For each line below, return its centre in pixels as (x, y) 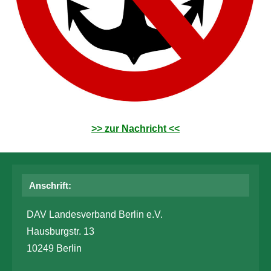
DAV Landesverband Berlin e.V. (95, 214)
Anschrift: (50, 185)
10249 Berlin (54, 248)
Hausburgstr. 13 (60, 231)
